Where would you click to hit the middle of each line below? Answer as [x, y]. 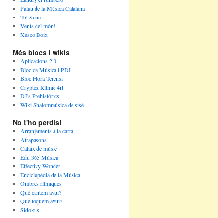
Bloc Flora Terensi [41, 78]
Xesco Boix [34, 35]
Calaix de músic [38, 148]
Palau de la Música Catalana [52, 8]
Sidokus [30, 210]
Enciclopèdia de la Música [50, 175]
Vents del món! [38, 26]
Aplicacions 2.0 [38, 61]
